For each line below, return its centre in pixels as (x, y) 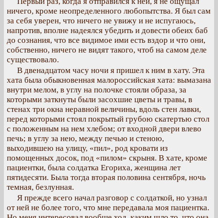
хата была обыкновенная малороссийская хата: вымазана (109, 80)
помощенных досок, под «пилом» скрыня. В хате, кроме (107, 158)
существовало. (33, 60)
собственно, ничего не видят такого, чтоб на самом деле (107, 50)
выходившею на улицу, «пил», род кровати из (87, 148)
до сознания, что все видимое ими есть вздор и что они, (106, 40)
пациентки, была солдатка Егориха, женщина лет (94, 168)
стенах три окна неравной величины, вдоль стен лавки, (104, 109)
